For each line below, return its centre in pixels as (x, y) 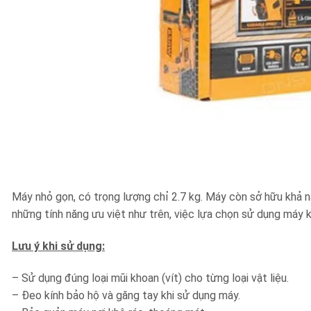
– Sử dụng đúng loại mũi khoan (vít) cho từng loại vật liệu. (150, 278)
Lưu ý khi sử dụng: (58, 246)
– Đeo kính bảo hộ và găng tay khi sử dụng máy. (126, 295)
